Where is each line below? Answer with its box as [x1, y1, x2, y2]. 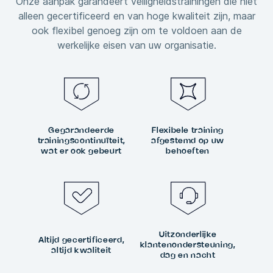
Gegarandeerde [48, 127, 115, 135]
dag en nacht [160, 252, 216, 260]
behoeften [166, 147, 210, 155]
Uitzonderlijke [159, 231, 217, 239]
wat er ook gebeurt [41, 147, 122, 155]
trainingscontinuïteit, [37, 137, 126, 145]
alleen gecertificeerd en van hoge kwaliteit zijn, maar [18, 10, 255, 23]
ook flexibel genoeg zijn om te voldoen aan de [31, 24, 242, 37]
